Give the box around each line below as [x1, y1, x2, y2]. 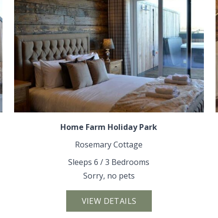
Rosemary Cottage [75, 139, 143, 150]
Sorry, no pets [83, 170, 135, 181]
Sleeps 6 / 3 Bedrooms [68, 156, 150, 167]
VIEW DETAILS [81, 195, 137, 206]
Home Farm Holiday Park [60, 121, 158, 132]
